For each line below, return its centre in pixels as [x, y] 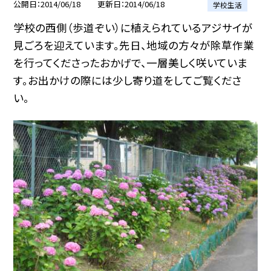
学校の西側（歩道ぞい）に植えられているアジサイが [133, 28]
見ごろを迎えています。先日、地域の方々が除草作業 [134, 45]
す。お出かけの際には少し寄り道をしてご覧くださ [128, 80]
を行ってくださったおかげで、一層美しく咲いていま [131, 63]
